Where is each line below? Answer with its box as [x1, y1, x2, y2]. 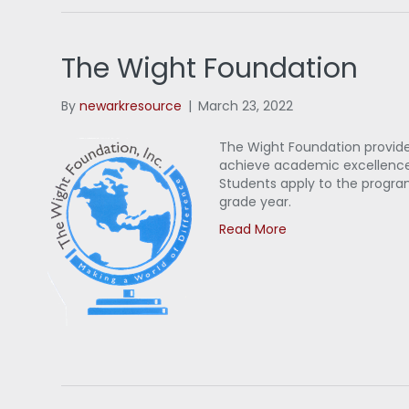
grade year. [219, 193, 292, 212]
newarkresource [79, 97, 183, 116]
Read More [219, 220, 288, 239]
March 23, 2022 [198, 97, 294, 116]
